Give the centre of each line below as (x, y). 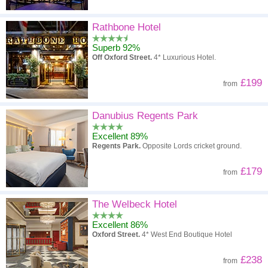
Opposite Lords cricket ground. (191, 146)
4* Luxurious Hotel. (184, 57)
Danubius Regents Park (145, 116)
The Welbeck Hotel (135, 204)
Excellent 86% (120, 225)
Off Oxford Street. (122, 57)
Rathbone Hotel (127, 27)
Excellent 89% (120, 136)
